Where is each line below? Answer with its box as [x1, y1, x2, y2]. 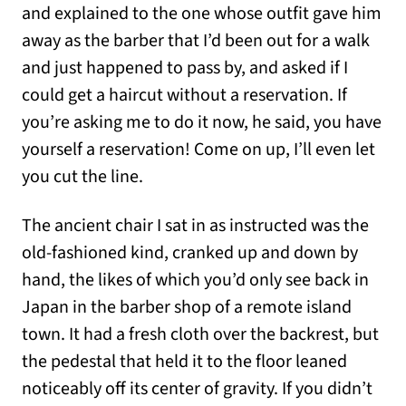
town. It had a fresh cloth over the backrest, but [22, 322, 379, 348]
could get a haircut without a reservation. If [22, 82, 347, 109]
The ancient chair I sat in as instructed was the [22, 213, 369, 239]
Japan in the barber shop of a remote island [22, 295, 352, 321]
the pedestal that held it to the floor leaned [22, 349, 347, 375]
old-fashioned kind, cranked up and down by [22, 240, 358, 266]
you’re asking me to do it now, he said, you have [22, 110, 382, 136]
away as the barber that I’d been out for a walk [22, 28, 370, 54]
